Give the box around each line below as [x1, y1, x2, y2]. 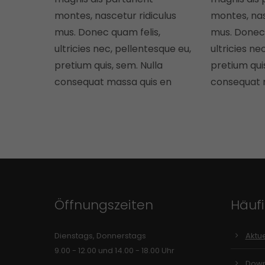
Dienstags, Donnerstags [54, 230, 146, 241]
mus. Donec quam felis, [54, 25, 160, 39]
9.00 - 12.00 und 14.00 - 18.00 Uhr [54, 245, 174, 256]
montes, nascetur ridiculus [54, 9, 176, 22]
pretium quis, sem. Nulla [54, 59, 163, 72]
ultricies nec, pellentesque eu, [54, 42, 191, 56]
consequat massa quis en [54, 75, 172, 89]
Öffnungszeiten [54, 196, 153, 214]
